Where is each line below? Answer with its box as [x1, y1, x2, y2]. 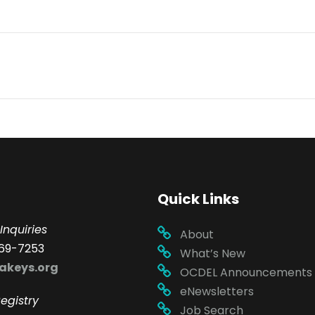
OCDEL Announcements [180, 264, 312, 281]
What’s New [180, 245, 245, 262]
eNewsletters [180, 283, 254, 300]
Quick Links [157, 189, 239, 210]
